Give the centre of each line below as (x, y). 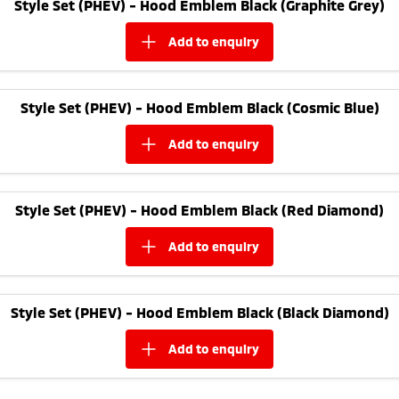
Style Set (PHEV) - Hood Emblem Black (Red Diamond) (199, 209)
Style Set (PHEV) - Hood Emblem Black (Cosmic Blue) (199, 107)
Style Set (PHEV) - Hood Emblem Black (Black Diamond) (199, 312)
